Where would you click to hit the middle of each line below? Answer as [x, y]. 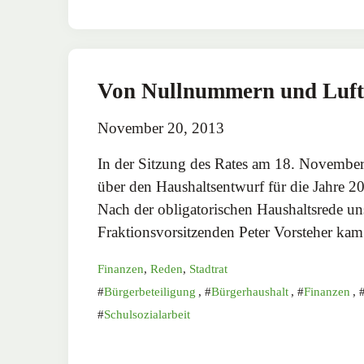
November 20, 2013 [161, 128]
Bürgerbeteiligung [150, 291]
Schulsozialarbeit [147, 314]
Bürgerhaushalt [250, 291]
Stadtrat [208, 269]
